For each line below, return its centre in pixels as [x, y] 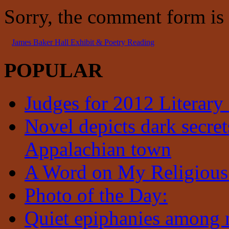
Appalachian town [98, 149]
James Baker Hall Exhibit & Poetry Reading [83, 42]
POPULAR [53, 70]
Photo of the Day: [96, 195]
